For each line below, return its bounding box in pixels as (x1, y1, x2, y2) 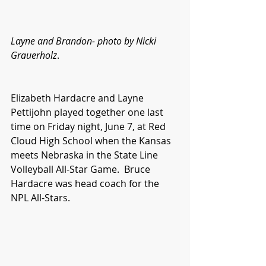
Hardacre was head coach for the (11, 176, 161, 190)
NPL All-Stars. (11, 191, 70, 204)
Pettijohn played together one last (11, 105, 166, 119)
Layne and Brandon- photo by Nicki (11, 34, 159, 47)
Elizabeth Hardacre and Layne (11, 91, 146, 104)
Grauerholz (11, 48, 57, 62)
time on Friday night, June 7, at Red (11, 119, 168, 133)
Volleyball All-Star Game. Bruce (11, 162, 153, 176)
